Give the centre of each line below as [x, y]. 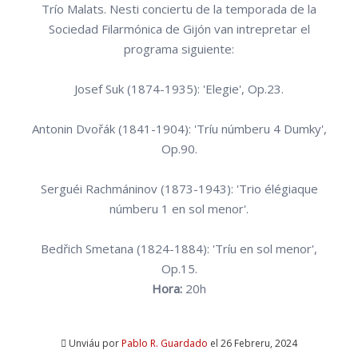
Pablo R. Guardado [165, 343]
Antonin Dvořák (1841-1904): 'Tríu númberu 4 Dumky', [179, 129]
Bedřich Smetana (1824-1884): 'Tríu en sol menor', [179, 249]
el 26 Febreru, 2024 [253, 343]
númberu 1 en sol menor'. [179, 209]
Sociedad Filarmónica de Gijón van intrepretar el [179, 29]
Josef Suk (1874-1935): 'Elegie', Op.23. [179, 89]
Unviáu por [95, 343]
